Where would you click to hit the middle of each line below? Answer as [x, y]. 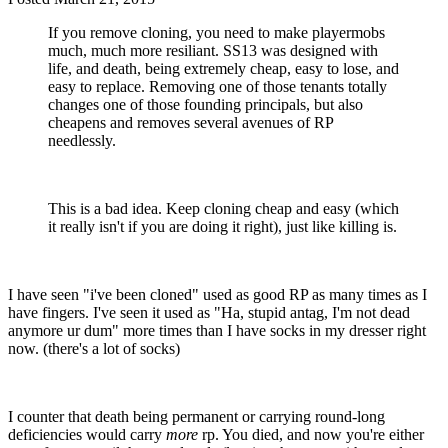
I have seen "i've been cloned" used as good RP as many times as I [217, 294]
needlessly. [82, 140]
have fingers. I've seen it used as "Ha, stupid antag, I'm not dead [209, 312]
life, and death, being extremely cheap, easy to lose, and [223, 68]
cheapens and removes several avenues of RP [190, 122]
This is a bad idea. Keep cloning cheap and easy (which [223, 208]
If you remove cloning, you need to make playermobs [216, 32]
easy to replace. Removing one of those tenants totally [217, 86]
